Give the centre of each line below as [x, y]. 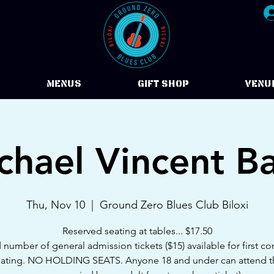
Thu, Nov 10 [55, 205]
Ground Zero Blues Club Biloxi [174, 205]
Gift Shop [163, 84]
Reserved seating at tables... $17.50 [137, 231]
